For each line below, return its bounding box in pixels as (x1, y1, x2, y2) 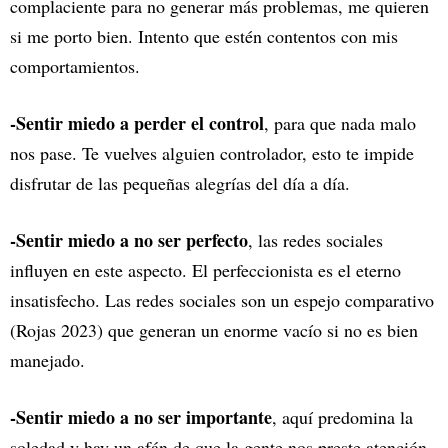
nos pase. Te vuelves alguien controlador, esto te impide (10, 141, 414, 166)
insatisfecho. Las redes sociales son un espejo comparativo (10, 288, 434, 313)
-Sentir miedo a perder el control (10, 110, 264, 137)
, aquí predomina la (272, 405, 413, 430)
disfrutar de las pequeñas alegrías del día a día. (10, 171, 356, 196)
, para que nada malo (264, 111, 416, 136)
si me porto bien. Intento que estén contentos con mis (10, 24, 398, 49)
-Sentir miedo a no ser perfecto (10, 227, 248, 254)
